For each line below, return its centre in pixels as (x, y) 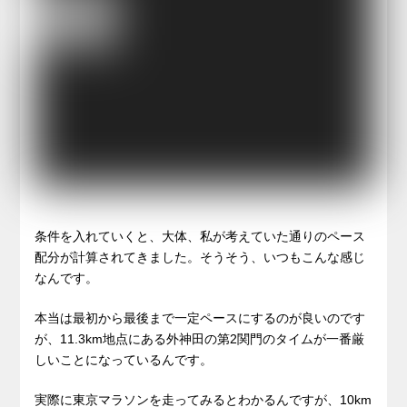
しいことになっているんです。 (124, 360)
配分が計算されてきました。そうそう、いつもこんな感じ (200, 258)
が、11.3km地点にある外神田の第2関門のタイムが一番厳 (200, 339)
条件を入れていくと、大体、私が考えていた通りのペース (200, 237)
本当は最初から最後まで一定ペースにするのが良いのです (200, 318)
